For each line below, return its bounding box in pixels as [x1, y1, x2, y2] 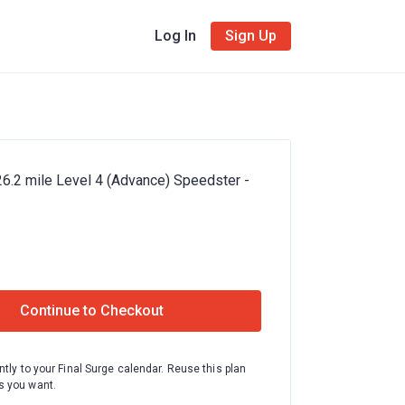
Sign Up [225, 27, 277, 44]
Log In [155, 27, 197, 44]
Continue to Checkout [20, 302, 164, 319]
